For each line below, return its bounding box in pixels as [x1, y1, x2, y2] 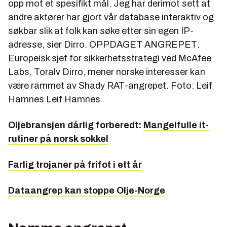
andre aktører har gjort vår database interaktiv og [8, 12, 214, 23]
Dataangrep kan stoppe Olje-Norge [8, 185, 165, 196]
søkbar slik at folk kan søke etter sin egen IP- [8, 26, 194, 36]
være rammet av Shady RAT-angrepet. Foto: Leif [8, 81, 212, 91]
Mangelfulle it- [143, 120, 209, 131]
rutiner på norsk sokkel [8, 134, 108, 144]
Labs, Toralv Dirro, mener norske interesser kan [8, 67, 205, 78]
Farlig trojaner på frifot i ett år [8, 160, 142, 170]
